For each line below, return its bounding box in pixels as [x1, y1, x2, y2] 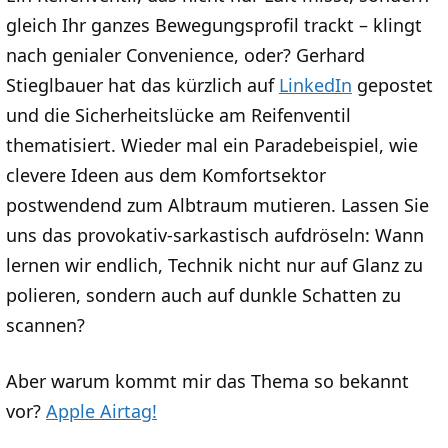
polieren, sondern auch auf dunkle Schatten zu [6, 283, 401, 308]
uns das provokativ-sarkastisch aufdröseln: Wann [6, 223, 424, 248]
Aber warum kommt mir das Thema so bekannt [6, 369, 409, 394]
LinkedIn [279, 73, 352, 98]
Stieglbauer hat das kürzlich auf [6, 73, 279, 98]
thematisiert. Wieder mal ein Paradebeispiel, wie [6, 133, 418, 158]
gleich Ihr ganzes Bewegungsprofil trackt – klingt [6, 13, 422, 38]
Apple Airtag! [46, 399, 157, 424]
